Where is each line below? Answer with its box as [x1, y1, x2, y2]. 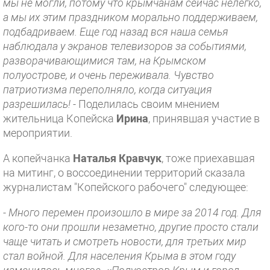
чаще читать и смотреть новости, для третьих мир [3, 235, 246, 248]
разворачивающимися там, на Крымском [3, 54, 206, 67]
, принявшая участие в [148, 112, 260, 125]
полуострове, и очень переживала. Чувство [3, 69, 214, 81]
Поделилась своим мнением [76, 98, 219, 110]
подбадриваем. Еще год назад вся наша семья [3, 25, 228, 38]
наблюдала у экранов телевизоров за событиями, [3, 40, 246, 52]
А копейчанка [3, 152, 73, 165]
